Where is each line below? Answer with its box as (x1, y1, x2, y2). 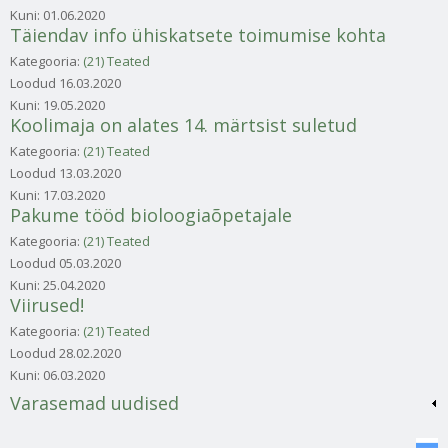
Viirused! (10, 292, 84, 317)
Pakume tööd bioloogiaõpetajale (10, 202, 292, 227)
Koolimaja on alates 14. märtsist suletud (10, 112, 357, 137)
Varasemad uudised (10, 391, 179, 416)
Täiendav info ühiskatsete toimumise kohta (10, 22, 386, 47)
